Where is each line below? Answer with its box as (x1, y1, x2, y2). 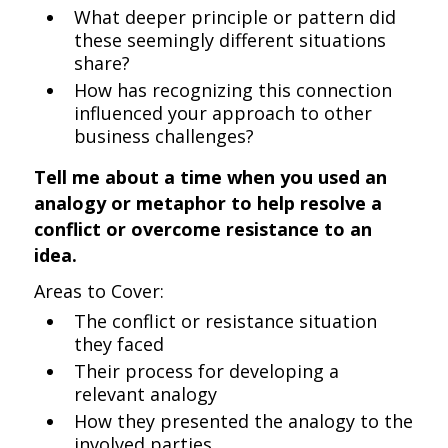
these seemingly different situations (74, 28, 387, 52)
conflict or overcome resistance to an (34, 217, 373, 241)
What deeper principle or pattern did (74, 5, 397, 29)
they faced (74, 332, 165, 356)
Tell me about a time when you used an (34, 165, 388, 189)
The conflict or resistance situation (74, 309, 378, 333)
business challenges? (74, 124, 255, 148)
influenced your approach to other (74, 101, 373, 125)
